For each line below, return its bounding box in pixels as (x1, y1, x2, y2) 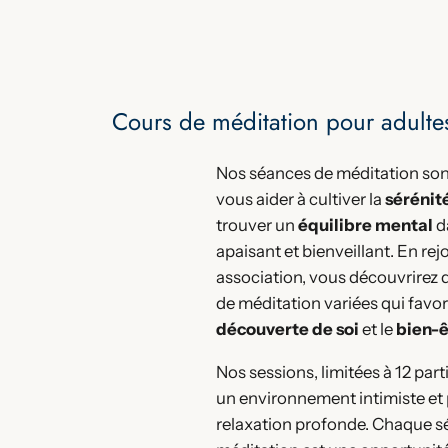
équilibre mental (298, 215, 433, 236)
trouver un (216, 215, 298, 236)
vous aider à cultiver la (216, 189, 385, 210)
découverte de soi (216, 319, 359, 340)
